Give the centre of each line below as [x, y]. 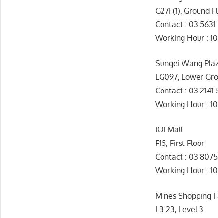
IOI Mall [169, 130]
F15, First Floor [180, 143]
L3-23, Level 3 [180, 209]
